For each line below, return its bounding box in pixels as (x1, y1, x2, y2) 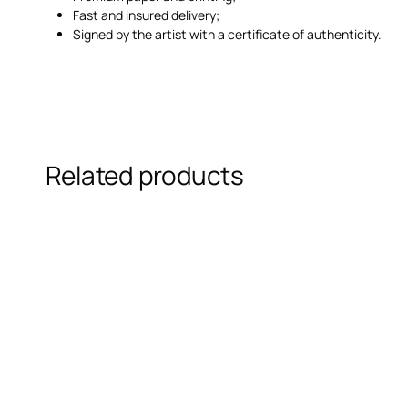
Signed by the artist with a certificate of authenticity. (73, 25, 382, 43)
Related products (46, 158, 244, 193)
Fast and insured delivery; (73, 5, 219, 24)
